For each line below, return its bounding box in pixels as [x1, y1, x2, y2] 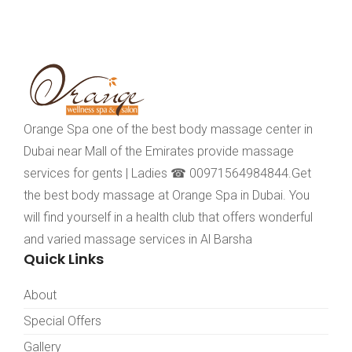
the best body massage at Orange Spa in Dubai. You [24, 187, 310, 203]
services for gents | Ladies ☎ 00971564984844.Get [24, 165, 311, 181]
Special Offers [24, 313, 101, 328]
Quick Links [24, 248, 104, 269]
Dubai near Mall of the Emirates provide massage [24, 143, 294, 159]
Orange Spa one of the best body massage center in [24, 121, 313, 137]
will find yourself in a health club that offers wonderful [24, 209, 313, 225]
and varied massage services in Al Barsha [24, 231, 252, 247]
